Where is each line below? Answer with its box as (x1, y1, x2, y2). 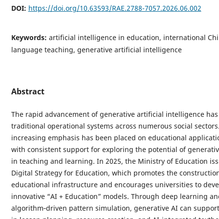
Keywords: (11, 32, 49, 42)
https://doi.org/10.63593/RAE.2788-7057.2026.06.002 (28, 3, 201, 13)
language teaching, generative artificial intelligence (11, 44, 182, 54)
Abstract (11, 86, 44, 97)
